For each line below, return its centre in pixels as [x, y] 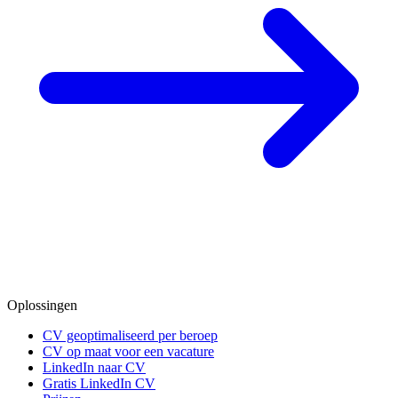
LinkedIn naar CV [94, 368]
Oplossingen [42, 306]
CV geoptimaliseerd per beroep [130, 336]
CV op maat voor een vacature [128, 352]
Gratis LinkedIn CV [99, 384]
